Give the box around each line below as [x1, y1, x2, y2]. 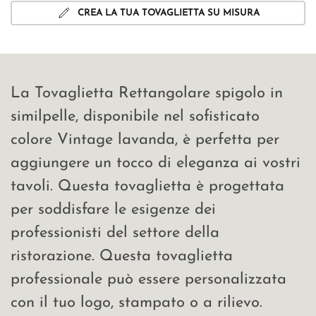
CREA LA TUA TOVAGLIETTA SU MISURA [78, 8, 260, 18]
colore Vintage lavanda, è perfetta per [11, 131, 279, 148]
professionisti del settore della [11, 224, 219, 241]
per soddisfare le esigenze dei [11, 201, 216, 218]
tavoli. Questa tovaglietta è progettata [11, 178, 284, 195]
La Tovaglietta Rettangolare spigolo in [11, 85, 283, 102]
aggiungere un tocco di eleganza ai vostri [11, 154, 300, 171]
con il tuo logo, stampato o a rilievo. [11, 294, 262, 311]
